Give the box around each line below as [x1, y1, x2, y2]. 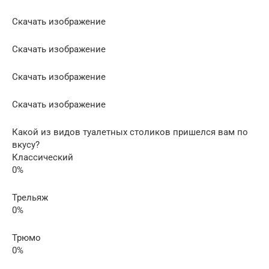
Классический [12, 152, 73, 163]
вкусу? [12, 139, 40, 150]
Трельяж [12, 192, 48, 203]
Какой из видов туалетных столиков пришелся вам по [12, 127, 248, 138]
